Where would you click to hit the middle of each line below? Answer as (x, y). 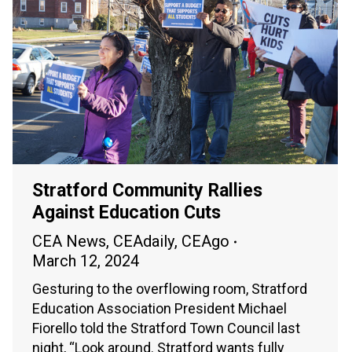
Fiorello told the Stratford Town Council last (166, 328)
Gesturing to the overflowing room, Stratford (170, 289)
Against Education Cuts (126, 213)
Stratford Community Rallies (147, 191)
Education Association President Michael (159, 309)
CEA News (69, 242)
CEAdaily (144, 242)
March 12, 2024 (86, 261)
